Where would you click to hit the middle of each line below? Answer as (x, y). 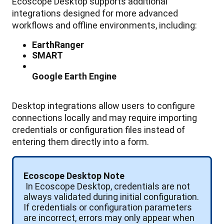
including (177, 25)
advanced (158, 13)
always (38, 196)
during (105, 196)
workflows (33, 25)
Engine (103, 76)
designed (81, 13)
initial (131, 196)
